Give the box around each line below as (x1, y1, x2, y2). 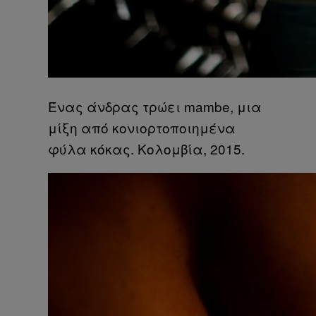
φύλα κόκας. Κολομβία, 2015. (48, 138, 245, 158)
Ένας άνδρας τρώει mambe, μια (48, 96, 262, 116)
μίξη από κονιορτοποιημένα (48, 117, 236, 137)
